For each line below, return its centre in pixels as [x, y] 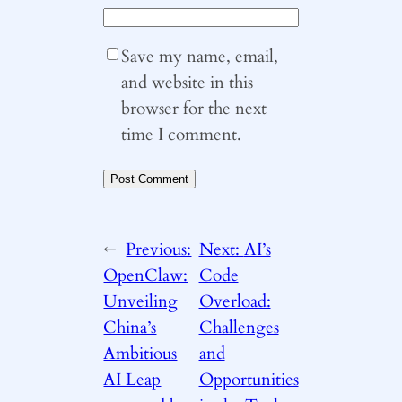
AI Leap [132, 379]
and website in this [188, 83]
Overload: [235, 301]
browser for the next [194, 109]
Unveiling [141, 301]
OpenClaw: [146, 275]
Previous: [159, 249]
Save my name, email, [200, 57]
